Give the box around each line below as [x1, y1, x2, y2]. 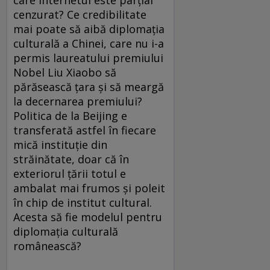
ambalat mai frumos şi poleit [13, 180, 165, 195]
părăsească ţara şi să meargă [13, 79, 164, 94]
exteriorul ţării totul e [13, 166, 126, 181]
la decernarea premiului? [13, 93, 142, 108]
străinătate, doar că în [13, 151, 129, 166]
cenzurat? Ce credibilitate [13, 7, 146, 22]
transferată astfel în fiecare [13, 122, 156, 137]
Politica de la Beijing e [13, 108, 127, 123]
